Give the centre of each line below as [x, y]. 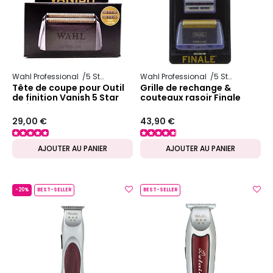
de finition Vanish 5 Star [66, 98]
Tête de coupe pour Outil [68, 88]
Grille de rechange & [186, 88]
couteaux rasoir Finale [190, 98]
